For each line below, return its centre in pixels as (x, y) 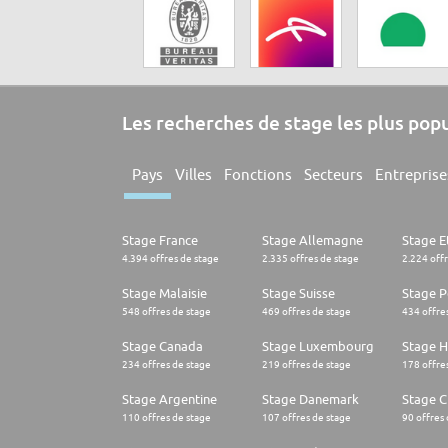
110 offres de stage (166, 417)
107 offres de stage (306, 417)
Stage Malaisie (164, 293)
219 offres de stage (306, 364)
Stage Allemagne (312, 240)
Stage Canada (162, 346)
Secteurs (333, 175)
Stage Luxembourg (318, 346)
